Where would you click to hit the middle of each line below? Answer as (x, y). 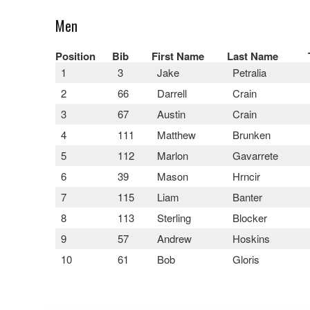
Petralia (249, 72)
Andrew (174, 238)
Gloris (246, 259)
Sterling (174, 217)
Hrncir (246, 176)
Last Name (253, 56)
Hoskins (251, 238)
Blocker (250, 217)
